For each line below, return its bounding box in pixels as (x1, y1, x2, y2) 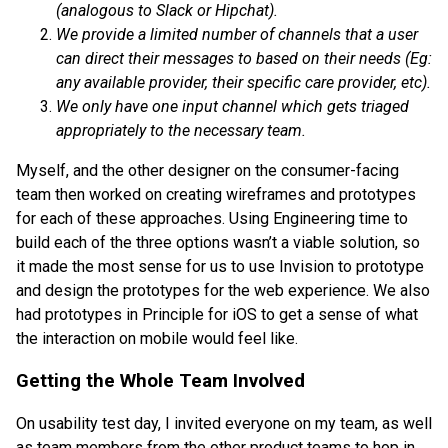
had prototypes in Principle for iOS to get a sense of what (16, 304, 418, 324)
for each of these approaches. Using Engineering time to (16, 208, 408, 228)
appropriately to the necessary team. (56, 120, 306, 140)
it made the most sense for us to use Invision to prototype (16, 256, 424, 276)
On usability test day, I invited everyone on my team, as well (16, 414, 432, 434)
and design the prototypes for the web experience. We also (16, 280, 430, 300)
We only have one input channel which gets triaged (56, 96, 409, 116)
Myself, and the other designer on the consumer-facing (16, 160, 399, 180)
